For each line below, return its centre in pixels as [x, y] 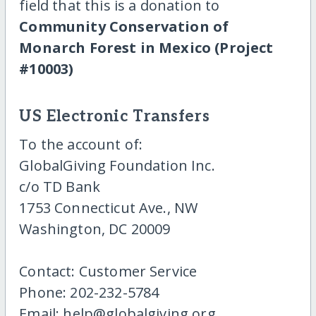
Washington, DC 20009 [95, 229]
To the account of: [81, 144]
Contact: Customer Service [108, 271]
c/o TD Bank [60, 186]
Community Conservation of [124, 27]
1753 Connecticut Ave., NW [109, 207]
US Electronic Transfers [115, 117]
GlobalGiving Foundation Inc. [117, 165]
